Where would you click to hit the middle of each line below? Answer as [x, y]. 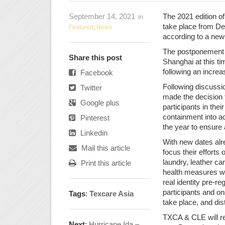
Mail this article [105, 148]
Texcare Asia [111, 194]
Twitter [90, 88]
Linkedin [93, 133]
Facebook [96, 73]
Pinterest [94, 118]
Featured [81, 27]
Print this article [105, 163]
